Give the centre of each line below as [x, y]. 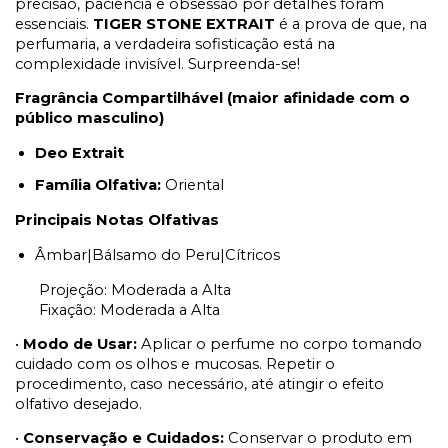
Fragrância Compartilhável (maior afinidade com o [212, 98]
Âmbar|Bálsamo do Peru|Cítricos [157, 255]
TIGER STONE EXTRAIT [184, 24]
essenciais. [54, 24]
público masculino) [89, 118]
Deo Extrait [79, 153]
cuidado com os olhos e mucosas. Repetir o [175, 364]
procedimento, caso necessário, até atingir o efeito [199, 384]
